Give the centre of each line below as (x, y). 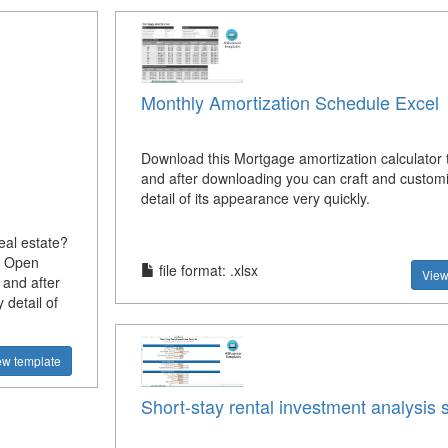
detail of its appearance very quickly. (255, 198)
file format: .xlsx (206, 270)
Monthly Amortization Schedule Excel (289, 102)
